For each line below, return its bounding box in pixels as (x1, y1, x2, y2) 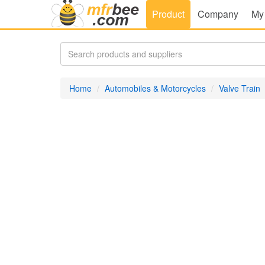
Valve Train (219, 82, 260, 94)
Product (152, 7, 185, 21)
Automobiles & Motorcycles (105, 82, 206, 94)
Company (198, 7, 238, 21)
